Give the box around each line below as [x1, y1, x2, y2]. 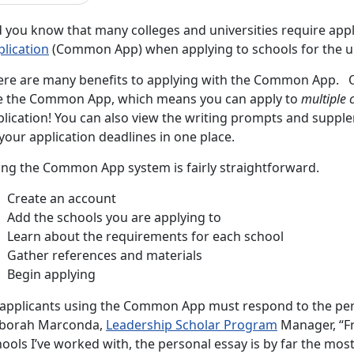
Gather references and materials [7, 246, 202, 264]
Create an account [7, 189, 116, 207]
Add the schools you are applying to [7, 208, 221, 226]
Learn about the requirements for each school [7, 227, 284, 245]
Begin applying [7, 265, 96, 283]
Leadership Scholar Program [106, 315, 277, 333]
